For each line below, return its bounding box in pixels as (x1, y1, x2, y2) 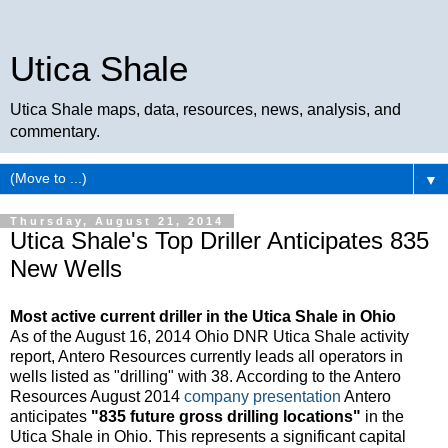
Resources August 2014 (10, 387, 180, 405)
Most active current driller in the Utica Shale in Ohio (10, 307, 396, 325)
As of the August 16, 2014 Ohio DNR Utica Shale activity (10, 327, 409, 345)
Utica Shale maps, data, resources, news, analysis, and (10, 101, 401, 118)
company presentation (180, 387, 341, 405)
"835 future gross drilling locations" (91, 407, 361, 425)
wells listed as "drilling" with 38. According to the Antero (10, 367, 401, 385)
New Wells (10, 255, 122, 282)
